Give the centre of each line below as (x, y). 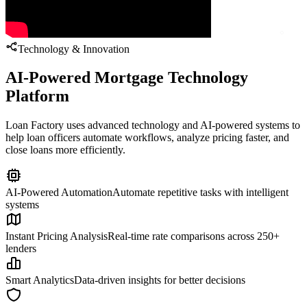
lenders (21, 249)
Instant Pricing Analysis (57, 236)
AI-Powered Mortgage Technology (127, 78)
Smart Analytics (40, 280)
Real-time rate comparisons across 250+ (194, 236)
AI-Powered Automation (59, 193)
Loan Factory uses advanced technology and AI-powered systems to (153, 125)
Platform (37, 96)
